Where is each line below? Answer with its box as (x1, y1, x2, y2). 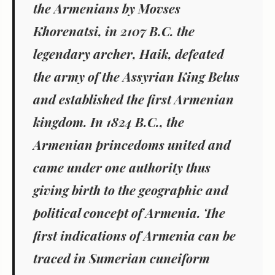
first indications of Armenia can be (33, 226, 236, 244)
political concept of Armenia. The (33, 203, 225, 221)
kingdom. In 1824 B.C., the (33, 112, 184, 130)
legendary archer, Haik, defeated (33, 44, 224, 62)
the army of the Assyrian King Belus (33, 67, 239, 85)
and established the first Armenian (33, 90, 234, 107)
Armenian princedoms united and (33, 135, 231, 153)
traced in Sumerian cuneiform (33, 249, 210, 266)
